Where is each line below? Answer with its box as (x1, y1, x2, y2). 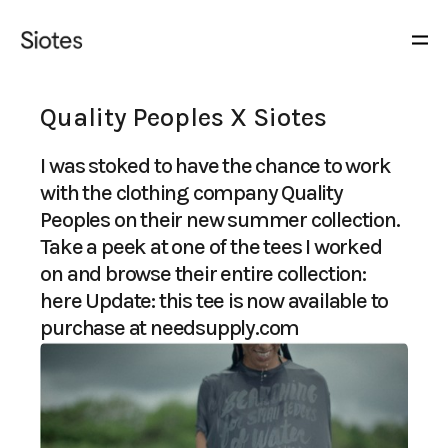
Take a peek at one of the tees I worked (40, 234, 382, 260)
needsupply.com (150, 315, 300, 341)
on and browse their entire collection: (40, 261, 366, 287)
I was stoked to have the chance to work (40, 153, 391, 179)
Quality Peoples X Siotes (40, 102, 328, 133)
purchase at (40, 315, 151, 341)
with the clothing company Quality (40, 180, 343, 206)
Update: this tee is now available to (81, 288, 389, 314)
